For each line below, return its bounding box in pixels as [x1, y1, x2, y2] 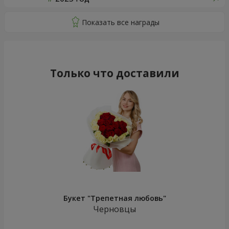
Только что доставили [50, 66, 179, 81]
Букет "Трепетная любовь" [63, 193, 166, 203]
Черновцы [93, 203, 136, 215]
